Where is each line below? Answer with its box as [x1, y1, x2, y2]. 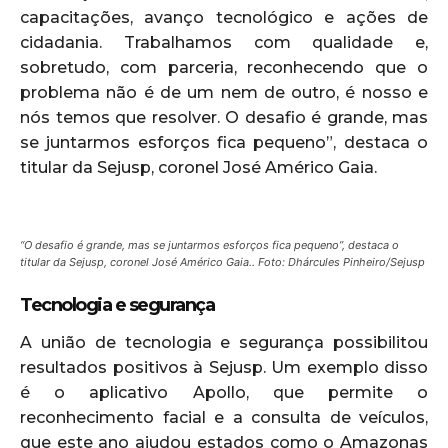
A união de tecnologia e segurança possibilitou [20, 332, 428, 352]
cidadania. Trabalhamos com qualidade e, [20, 32, 428, 52]
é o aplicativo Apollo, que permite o [20, 382, 428, 402]
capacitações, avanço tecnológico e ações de [20, 7, 428, 27]
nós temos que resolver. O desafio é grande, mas [20, 107, 428, 127]
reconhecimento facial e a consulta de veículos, [20, 407, 428, 427]
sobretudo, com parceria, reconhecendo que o [20, 57, 428, 77]
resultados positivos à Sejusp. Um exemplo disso [20, 357, 428, 377]
